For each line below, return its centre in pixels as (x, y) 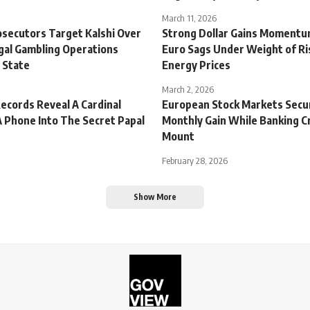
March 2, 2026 (188, 89)
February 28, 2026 (195, 160)
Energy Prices (196, 65)
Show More (155, 197)
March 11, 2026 (189, 18)
